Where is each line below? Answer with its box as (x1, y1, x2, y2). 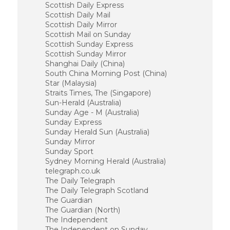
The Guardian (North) (45, 205, 120, 215)
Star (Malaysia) (45, 79, 97, 88)
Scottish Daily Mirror (45, 20, 117, 29)
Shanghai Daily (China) (45, 59, 125, 68)
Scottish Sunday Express (45, 40, 133, 49)
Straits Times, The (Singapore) (45, 88, 151, 98)
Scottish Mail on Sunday (45, 30, 131, 39)
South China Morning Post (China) (45, 69, 167, 78)
